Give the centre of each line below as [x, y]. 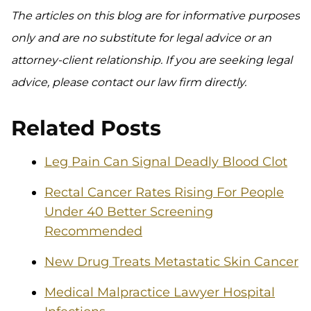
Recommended [93, 231]
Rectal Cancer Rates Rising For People [164, 192]
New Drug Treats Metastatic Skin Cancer [171, 262]
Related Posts [86, 128]
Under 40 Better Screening [129, 212]
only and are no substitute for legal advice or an [141, 38]
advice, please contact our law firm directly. [129, 82]
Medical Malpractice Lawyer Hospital [160, 292]
